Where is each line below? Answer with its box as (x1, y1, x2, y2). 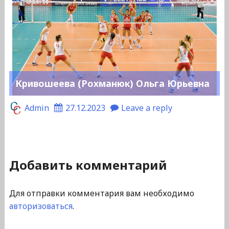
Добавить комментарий (9, 156, 167, 174)
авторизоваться (9, 200, 73, 212)
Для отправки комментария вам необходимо (9, 188, 194, 199)
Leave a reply (121, 102, 172, 114)
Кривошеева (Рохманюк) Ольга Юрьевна (15, 77, 210, 90)
